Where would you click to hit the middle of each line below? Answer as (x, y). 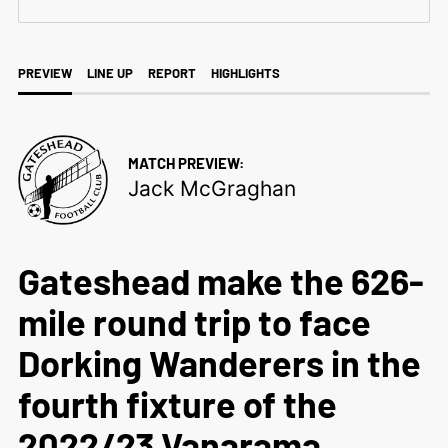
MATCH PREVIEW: (185, 162)
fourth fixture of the (177, 403)
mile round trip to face (194, 321)
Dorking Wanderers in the (219, 362)
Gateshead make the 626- (220, 280)
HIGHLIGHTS (245, 72)
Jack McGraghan (211, 188)
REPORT (171, 72)
